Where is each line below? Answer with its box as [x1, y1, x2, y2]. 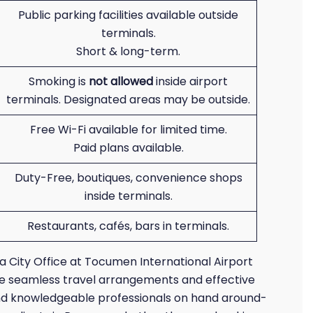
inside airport [153, 73, 228, 89]
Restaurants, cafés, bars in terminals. [27, 218, 229, 234]
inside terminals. [84, 188, 173, 204]
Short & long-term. [76, 43, 180, 59]
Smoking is [29, 73, 89, 89]
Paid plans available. [73, 140, 184, 156]
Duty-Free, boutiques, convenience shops [14, 170, 242, 186]
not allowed [89, 73, 153, 89]
